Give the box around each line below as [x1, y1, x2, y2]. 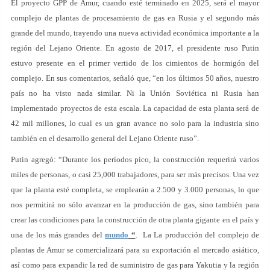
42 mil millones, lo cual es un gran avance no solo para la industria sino [11, 119, 259, 128]
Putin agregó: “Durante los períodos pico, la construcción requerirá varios [11, 155, 259, 164]
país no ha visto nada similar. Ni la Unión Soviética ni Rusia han [11, 89, 259, 98]
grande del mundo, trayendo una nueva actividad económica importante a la [11, 28, 259, 37]
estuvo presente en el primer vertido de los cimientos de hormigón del [11, 58, 259, 67]
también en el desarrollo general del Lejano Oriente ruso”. [11, 134, 199, 143]
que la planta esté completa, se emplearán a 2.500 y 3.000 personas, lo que [11, 185, 259, 194]
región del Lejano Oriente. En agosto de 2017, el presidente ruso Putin [11, 43, 259, 52]
